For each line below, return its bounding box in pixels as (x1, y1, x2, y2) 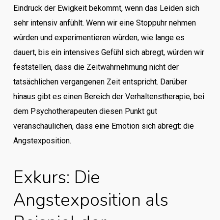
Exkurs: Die (13, 165, 100, 190)
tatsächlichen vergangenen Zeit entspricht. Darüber (13, 77, 187, 86)
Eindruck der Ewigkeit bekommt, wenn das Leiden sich (13, 3, 199, 13)
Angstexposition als (13, 188, 168, 212)
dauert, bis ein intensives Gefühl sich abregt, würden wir (13, 48, 204, 57)
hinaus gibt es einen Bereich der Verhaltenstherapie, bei (13, 92, 204, 101)
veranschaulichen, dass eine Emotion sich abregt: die (13, 121, 194, 131)
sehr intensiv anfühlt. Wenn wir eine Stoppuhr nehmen (13, 18, 196, 27)
